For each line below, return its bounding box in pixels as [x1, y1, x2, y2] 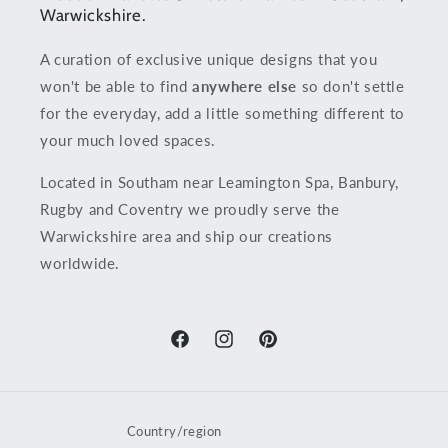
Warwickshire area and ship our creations [40, 227, 334, 246]
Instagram [212, 341, 279, 359]
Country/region [126, 423, 222, 440]
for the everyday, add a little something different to [40, 104, 405, 123]
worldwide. [40, 254, 120, 273]
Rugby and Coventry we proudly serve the [40, 200, 340, 219]
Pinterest [256, 341, 316, 359]
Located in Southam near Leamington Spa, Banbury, [40, 173, 399, 192]
